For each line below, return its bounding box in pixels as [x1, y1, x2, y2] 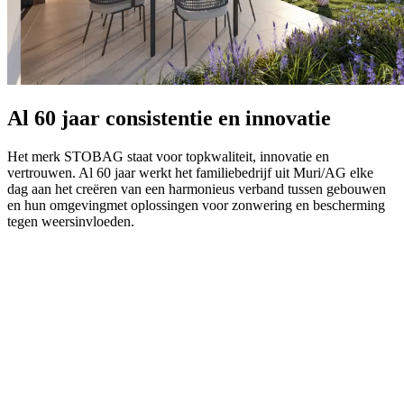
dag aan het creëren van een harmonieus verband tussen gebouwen [7, 181, 386, 197]
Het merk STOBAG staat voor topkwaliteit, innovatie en [7, 149, 329, 165]
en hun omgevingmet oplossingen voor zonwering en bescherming [7, 197, 385, 214]
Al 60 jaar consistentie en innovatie [7, 106, 331, 131]
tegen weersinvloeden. [7, 214, 138, 230]
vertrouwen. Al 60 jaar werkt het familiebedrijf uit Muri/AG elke [7, 165, 373, 181]
